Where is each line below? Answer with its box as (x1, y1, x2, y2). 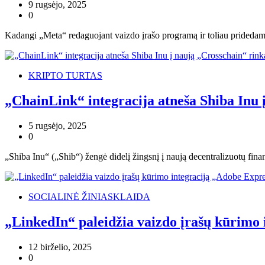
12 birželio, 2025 (28, 241, 92, 252)
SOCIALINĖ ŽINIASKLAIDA (28, 191, 150, 202)
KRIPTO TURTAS (28, 70, 102, 80)
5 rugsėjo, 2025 (28, 120, 86, 131)
